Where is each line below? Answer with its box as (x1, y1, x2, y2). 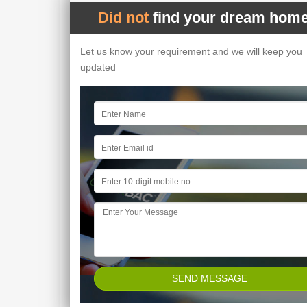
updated (80, 62, 116, 73)
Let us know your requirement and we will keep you (80, 46, 302, 58)
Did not (97, 9, 153, 27)
